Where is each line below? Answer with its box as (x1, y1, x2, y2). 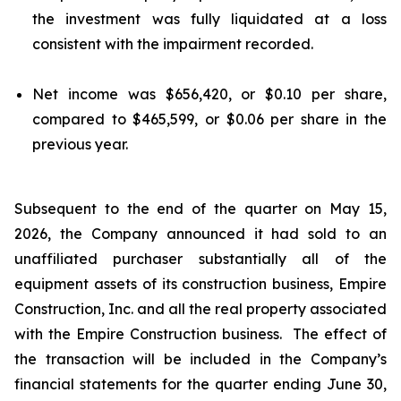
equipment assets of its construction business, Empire (14, 275, 387, 293)
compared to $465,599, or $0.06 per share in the (32, 110, 387, 128)
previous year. (32, 135, 128, 153)
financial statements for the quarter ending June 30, (14, 375, 387, 393)
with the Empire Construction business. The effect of (14, 325, 387, 343)
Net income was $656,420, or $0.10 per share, (32, 85, 387, 103)
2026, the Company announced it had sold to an (14, 225, 387, 243)
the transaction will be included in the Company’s (14, 350, 387, 368)
